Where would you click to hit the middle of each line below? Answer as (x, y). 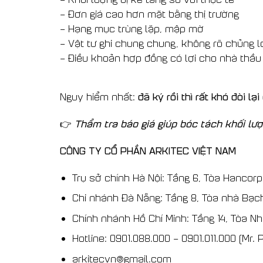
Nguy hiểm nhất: (99, 97)
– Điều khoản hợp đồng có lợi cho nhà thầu (161, 58)
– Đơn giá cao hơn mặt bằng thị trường (149, 14)
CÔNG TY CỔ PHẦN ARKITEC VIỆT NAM (148, 150)
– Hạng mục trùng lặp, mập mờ (132, 28)
